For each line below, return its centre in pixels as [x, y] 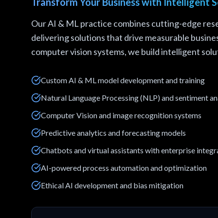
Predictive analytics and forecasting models [113, 133]
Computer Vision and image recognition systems [121, 115]
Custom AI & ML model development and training [123, 80]
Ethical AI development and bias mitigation [112, 185]
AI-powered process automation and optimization [124, 168]
